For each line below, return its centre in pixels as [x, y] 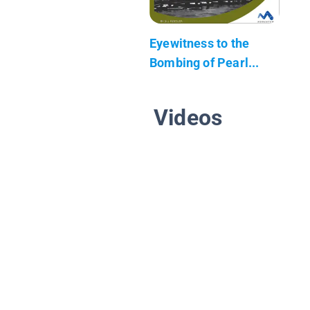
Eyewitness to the [200, 43]
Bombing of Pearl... [204, 62]
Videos [188, 117]
